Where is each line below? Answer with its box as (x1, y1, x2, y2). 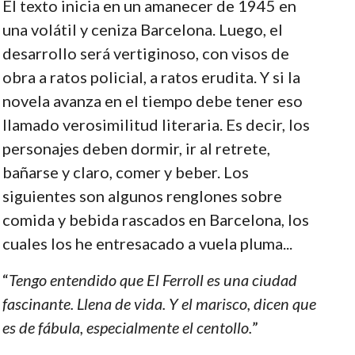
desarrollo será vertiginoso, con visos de (2, 43, 289, 63)
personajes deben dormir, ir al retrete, (2, 138, 270, 158)
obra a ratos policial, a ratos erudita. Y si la (2, 67, 300, 86)
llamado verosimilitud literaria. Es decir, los (2, 114, 310, 134)
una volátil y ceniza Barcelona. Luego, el (2, 19, 283, 39)
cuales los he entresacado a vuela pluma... (2, 233, 292, 253)
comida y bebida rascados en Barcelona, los (2, 209, 309, 229)
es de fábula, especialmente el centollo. (2, 317, 252, 337)
